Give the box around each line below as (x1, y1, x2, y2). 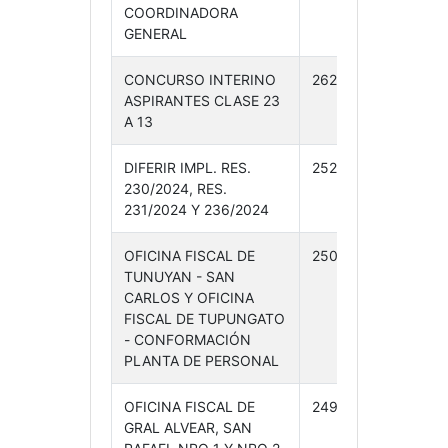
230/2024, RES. (123, 180, 227, 197)
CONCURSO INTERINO (123, 71, 276, 88)
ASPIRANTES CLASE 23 (123, 92, 280, 109)
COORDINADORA (123, 4, 238, 21)
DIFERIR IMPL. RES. (123, 159, 251, 176)
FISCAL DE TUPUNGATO (123, 310, 285, 327)
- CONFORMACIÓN (123, 331, 251, 348)
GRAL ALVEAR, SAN (123, 419, 252, 436)
